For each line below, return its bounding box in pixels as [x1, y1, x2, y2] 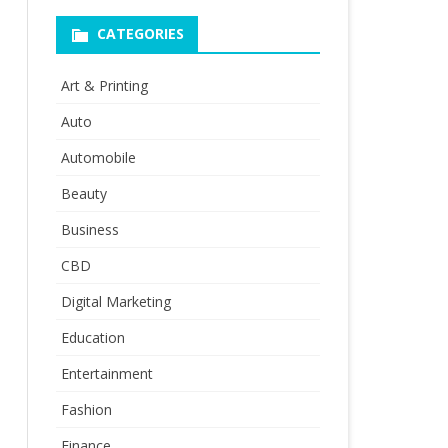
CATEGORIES [96, 24, 184, 43]
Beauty [60, 184, 107, 203]
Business [60, 220, 119, 239]
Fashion [60, 400, 112, 419]
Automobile [60, 148, 136, 167]
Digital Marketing [60, 292, 171, 311]
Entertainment [60, 364, 153, 383]
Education [60, 328, 125, 347]
